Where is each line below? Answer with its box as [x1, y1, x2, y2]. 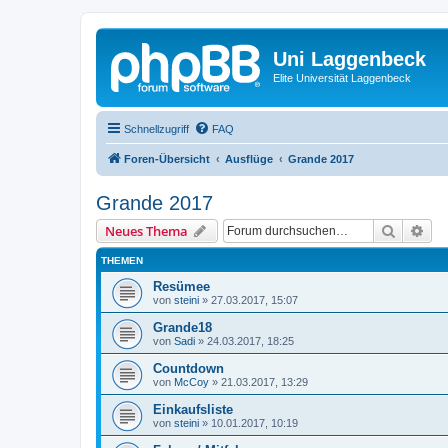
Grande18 [153, 319, 212, 335]
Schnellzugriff [124, 122, 189, 135]
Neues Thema [105, 221, 188, 240]
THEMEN [101, 254, 143, 266]
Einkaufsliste [153, 401, 233, 417]
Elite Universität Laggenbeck [273, 72, 411, 84]
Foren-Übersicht [124, 152, 210, 165]
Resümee [153, 278, 210, 294]
